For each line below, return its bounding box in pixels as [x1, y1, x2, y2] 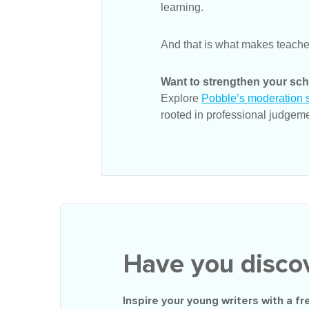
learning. [161, 1, 203, 13]
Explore [161, 92, 201, 104]
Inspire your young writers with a [123, 294, 295, 308]
